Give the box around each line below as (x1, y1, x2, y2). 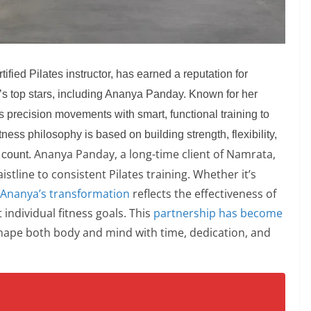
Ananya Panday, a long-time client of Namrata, (34, 146, 276, 162)
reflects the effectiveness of (130, 185, 276, 201)
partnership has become (153, 205, 283, 221)
